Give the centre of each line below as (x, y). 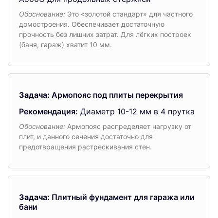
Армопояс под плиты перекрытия (116, 95)
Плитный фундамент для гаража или (122, 197)
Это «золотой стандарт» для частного (129, 14)
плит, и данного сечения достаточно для (86, 136)
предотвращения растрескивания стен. (85, 146)
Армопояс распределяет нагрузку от (128, 126)
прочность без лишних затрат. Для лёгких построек (105, 34)
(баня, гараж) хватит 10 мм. (65, 44)
